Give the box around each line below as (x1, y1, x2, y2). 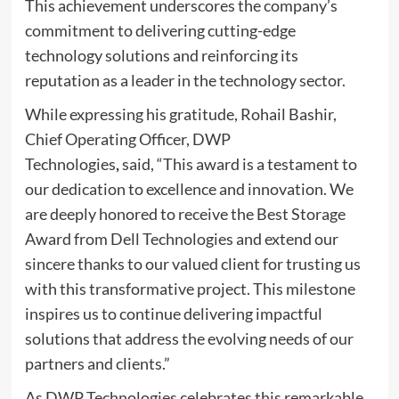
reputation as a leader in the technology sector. (24, 69, 346, 90)
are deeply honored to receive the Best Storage (24, 203, 346, 224)
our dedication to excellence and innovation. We (24, 178, 354, 199)
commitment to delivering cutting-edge (24, 20, 296, 40)
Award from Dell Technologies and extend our (24, 228, 338, 248)
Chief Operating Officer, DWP (24, 128, 231, 149)
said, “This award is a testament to (118, 153, 357, 174)
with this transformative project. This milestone (24, 278, 355, 298)
